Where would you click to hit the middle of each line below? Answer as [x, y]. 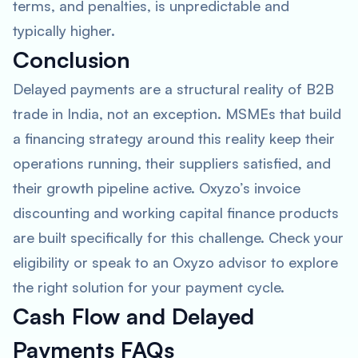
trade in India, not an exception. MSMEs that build [177, 113]
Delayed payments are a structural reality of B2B [173, 89]
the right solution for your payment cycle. [149, 287]
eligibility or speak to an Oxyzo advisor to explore [175, 262]
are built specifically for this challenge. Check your [178, 237]
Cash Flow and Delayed [133, 316]
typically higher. [64, 30]
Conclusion [72, 60]
